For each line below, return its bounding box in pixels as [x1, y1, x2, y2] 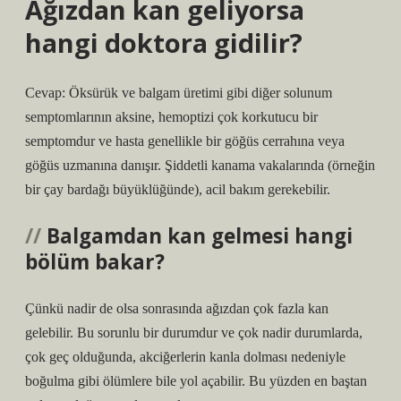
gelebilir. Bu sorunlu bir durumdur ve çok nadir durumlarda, [25, 325, 363, 340]
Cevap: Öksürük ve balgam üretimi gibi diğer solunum [25, 85, 332, 100]
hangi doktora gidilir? [25, 25, 303, 60]
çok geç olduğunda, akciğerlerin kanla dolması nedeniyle [25, 349, 346, 364]
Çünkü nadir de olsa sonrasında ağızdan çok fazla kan [25, 301, 328, 316]
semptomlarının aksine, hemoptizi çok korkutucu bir [25, 109, 318, 124]
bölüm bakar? [25, 248, 165, 276]
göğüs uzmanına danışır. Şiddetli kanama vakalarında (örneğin [25, 158, 375, 173]
